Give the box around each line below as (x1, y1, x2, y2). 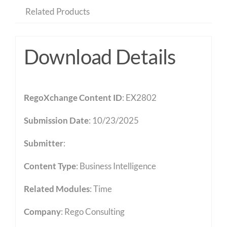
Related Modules (23, 183, 90, 194)
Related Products (25, 6, 90, 17)
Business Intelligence (79, 160, 156, 171)
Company (23, 206, 61, 217)
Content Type (23, 160, 76, 171)
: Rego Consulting (60, 206, 125, 217)
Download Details (23, 44, 176, 69)
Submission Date (23, 115, 89, 126)
